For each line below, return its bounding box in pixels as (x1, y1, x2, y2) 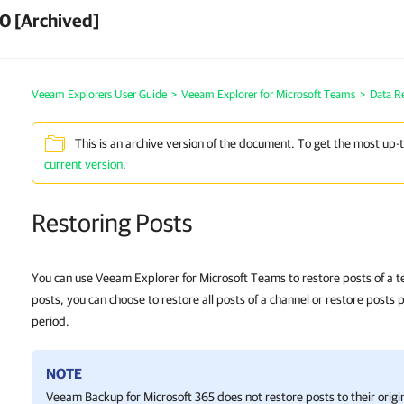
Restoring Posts (32, 207, 192, 237)
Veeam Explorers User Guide (32, 87, 167, 101)
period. (32, 314, 69, 328)
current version (44, 157, 123, 171)
